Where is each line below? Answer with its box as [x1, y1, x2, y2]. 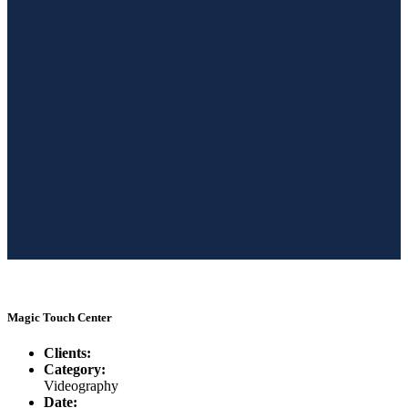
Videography [44, 378, 118, 394]
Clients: [44, 345, 91, 362]
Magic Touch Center [7, 311, 112, 325]
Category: [44, 362, 106, 378]
